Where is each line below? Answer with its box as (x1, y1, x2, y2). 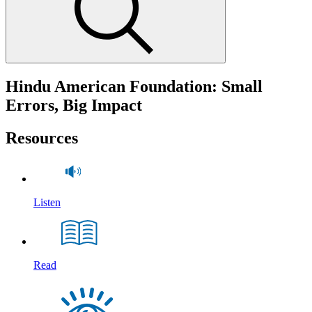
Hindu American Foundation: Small (6, 77, 263, 95)
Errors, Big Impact (6, 95, 142, 114)
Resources (6, 128, 78, 147)
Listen (33, 196, 61, 208)
